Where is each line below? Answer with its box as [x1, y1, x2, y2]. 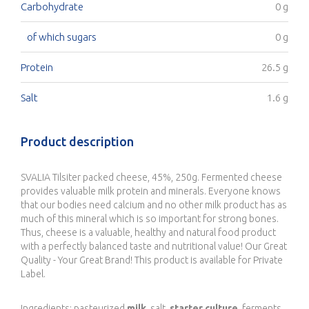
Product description [21, 134, 134, 148]
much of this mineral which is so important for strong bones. [21, 213, 279, 224]
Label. [21, 268, 46, 279]
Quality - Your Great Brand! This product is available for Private [21, 255, 283, 266]
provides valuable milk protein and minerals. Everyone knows [21, 186, 281, 197]
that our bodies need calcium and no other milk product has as [21, 199, 287, 210]
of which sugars [21, 31, 97, 43]
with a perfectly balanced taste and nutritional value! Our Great [21, 241, 287, 252]
